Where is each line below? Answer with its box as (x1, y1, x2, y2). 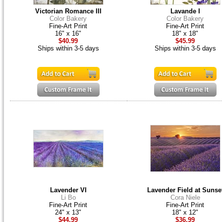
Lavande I (170, 7, 200, 15)
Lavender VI (50, 186, 87, 194)
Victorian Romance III (35, 7, 102, 15)
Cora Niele (170, 194, 200, 202)
